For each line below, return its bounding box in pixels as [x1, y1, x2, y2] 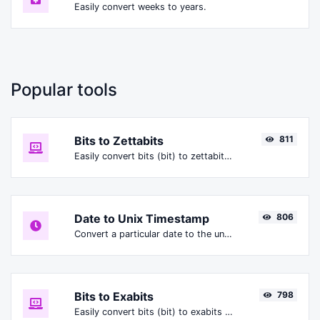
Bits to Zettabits [74, 134, 164, 149]
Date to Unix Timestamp [74, 211, 209, 226]
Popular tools [11, 79, 117, 101]
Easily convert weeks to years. [74, 1, 206, 13]
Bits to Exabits [74, 289, 154, 304]
